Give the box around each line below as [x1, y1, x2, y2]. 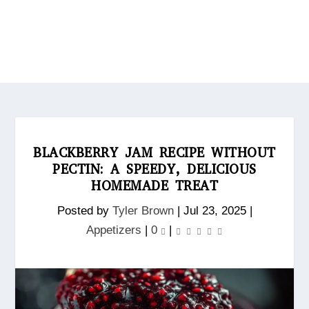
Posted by [57, 204, 112, 217]
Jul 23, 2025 [183, 204, 246, 217]
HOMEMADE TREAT [91, 177, 218, 195]
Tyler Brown [112, 204, 174, 217]
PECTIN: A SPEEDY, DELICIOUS [52, 161, 257, 178]
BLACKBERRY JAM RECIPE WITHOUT [33, 144, 276, 161]
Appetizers [86, 223, 141, 237]
